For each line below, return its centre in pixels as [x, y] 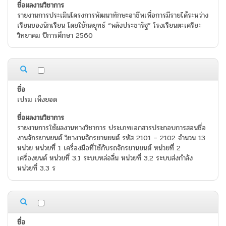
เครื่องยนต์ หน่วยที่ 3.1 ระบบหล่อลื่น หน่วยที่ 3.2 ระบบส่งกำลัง [105, 158]
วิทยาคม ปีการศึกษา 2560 [55, 36]
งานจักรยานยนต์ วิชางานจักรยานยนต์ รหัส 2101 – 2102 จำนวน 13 [111, 138]
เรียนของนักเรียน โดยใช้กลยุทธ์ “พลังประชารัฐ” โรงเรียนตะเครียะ [109, 26]
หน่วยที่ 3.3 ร [36, 168]
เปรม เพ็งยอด [37, 100]
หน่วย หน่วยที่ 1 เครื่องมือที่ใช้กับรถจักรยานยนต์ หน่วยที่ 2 [99, 148]
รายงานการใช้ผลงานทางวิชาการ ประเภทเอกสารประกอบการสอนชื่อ [111, 128]
